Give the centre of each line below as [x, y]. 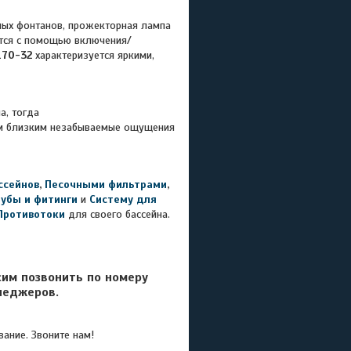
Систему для [123, 199]
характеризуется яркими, [95, 55]
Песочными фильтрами [106, 185]
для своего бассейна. [119, 214]
